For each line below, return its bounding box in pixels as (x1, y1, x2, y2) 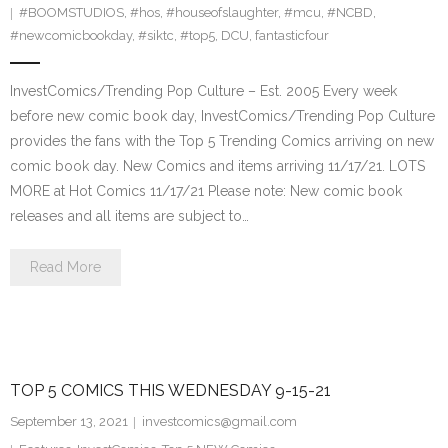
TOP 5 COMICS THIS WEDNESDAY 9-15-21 (10, 381, 331, 401)
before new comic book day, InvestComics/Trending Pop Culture (10, 108, 435, 125)
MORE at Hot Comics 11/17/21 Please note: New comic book (10, 183, 402, 200)
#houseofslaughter (166, 5, 278, 21)
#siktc (138, 28, 174, 44)
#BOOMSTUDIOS (19, 5, 124, 21)
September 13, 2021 (10, 414, 128, 430)
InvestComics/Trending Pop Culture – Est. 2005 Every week (10, 83, 397, 100)
